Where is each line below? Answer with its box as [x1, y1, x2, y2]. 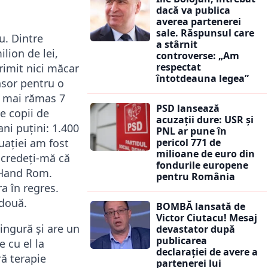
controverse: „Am [156, 48, 239, 62]
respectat [156, 60, 201, 74]
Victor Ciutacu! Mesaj [156, 211, 257, 224]
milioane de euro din [156, 147, 255, 160]
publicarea [156, 233, 207, 247]
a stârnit [156, 37, 197, 51]
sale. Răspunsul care [156, 26, 254, 39]
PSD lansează [156, 101, 220, 115]
